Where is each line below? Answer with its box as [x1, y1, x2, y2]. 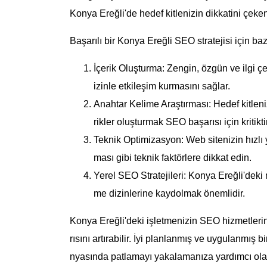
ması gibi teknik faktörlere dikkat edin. [94, 153, 252, 163]
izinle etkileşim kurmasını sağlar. [94, 81, 230, 91]
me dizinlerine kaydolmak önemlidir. [94, 188, 245, 198]
